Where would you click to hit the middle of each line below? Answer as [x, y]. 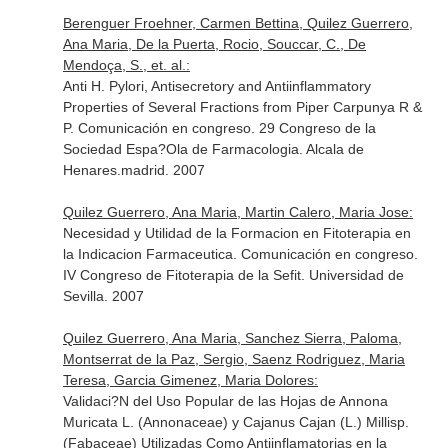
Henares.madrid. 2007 [133, 170]
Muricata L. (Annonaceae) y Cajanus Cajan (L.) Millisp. [235, 422]
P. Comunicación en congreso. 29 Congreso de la [219, 128]
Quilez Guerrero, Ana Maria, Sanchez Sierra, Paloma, [232, 338]
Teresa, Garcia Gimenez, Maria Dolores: [190, 380]
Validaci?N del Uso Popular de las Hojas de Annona [225, 401]
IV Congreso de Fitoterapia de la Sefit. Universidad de [233, 275]
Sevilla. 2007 [103, 296]
